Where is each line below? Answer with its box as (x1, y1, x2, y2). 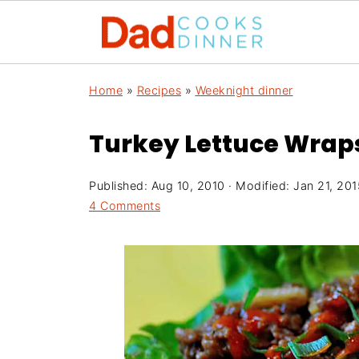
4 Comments (89, 199, 160, 212)
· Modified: (224, 179, 293, 192)
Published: (89, 179, 151, 192)
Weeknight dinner (195, 83, 293, 97)
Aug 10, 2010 (151, 179, 225, 192)
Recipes (136, 83, 181, 97)
